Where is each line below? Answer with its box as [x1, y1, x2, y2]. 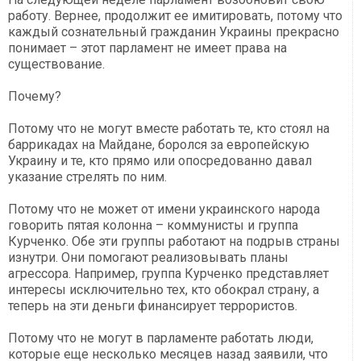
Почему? [8, 89, 61, 105]
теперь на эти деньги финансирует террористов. [8, 298, 297, 314]
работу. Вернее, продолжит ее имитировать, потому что [8, 8, 342, 24]
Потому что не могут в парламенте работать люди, [8, 330, 313, 346]
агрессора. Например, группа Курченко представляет [8, 266, 329, 282]
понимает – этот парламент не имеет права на [8, 40, 287, 56]
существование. [8, 56, 105, 73]
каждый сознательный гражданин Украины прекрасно [8, 24, 339, 40]
